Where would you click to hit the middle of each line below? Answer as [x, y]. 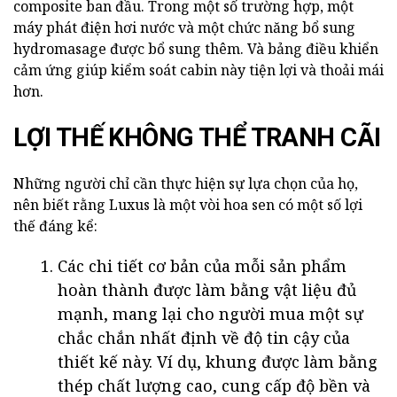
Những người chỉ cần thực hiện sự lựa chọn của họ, [186, 184]
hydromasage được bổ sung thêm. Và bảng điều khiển [196, 49]
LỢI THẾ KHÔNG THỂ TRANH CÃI [197, 138]
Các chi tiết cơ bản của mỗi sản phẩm [202, 266]
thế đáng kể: [55, 226]
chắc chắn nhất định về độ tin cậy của [204, 338]
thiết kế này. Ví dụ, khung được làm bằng [218, 362]
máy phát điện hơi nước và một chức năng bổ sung [184, 28]
